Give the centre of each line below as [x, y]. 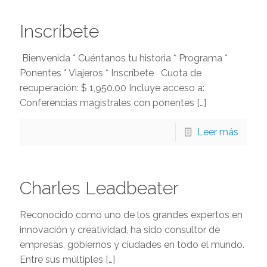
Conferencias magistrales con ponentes [107, 103]
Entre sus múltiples [61, 260]
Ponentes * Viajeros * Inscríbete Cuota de [111, 73]
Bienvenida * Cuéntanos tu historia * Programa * [124, 58]
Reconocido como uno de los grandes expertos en [131, 215]
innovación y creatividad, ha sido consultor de [120, 230]
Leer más [218, 132]
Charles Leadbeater [99, 188]
